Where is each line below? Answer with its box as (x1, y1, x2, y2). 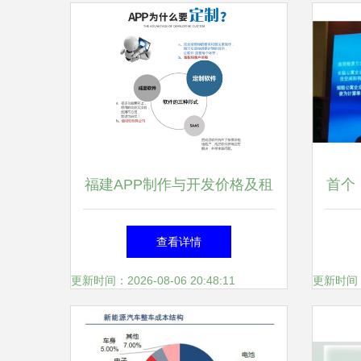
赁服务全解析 (135, 225, 222, 241)
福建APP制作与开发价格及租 (85, 176, 273, 193)
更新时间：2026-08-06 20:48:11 (71, 274, 235, 287)
